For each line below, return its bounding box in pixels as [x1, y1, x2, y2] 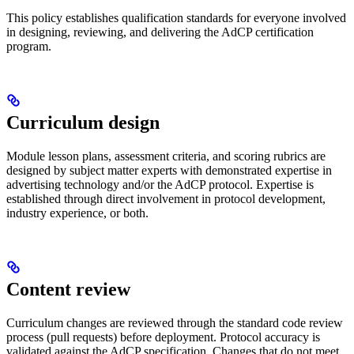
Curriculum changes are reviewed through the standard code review [6, 315, 343, 330]
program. [6, 39, 51, 53]
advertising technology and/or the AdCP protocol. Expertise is [6, 177, 314, 191]
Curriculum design [6, 111, 160, 133]
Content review [6, 278, 130, 299]
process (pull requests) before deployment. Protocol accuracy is [6, 330, 320, 344]
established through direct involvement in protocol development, [6, 191, 326, 205]
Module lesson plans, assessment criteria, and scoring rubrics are [6, 149, 326, 163]
